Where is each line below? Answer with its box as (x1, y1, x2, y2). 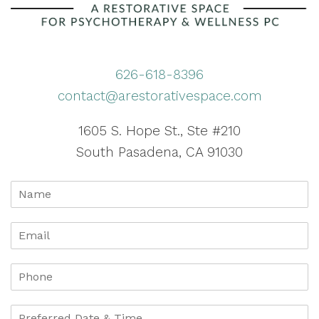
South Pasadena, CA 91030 (76, 143, 243, 160)
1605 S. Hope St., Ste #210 (78, 122, 241, 139)
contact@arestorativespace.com (57, 87, 262, 104)
